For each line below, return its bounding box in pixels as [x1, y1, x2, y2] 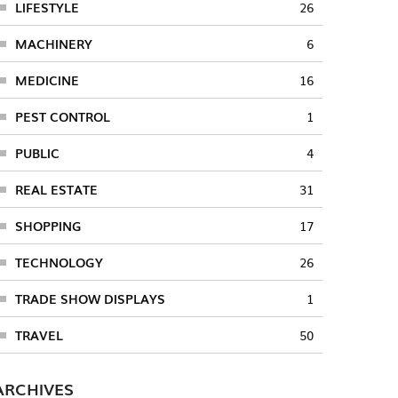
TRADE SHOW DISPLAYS [14, 289, 165, 307]
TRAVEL [14, 325, 63, 344]
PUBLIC [14, 143, 60, 162]
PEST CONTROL [14, 107, 110, 125]
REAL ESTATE [14, 179, 98, 198]
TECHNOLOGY [14, 252, 103, 271]
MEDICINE [14, 70, 79, 89]
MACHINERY [14, 34, 92, 52]
